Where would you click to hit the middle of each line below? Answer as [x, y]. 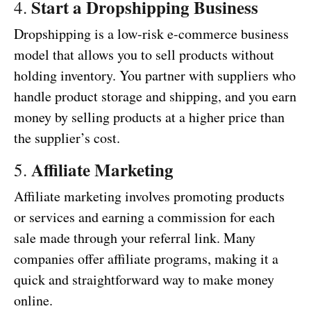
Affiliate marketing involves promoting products [149, 196]
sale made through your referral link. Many [135, 238]
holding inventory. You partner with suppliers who [155, 76]
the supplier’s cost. [67, 138]
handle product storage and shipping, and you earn [155, 96]
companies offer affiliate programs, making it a [146, 259]
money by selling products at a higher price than [149, 117]
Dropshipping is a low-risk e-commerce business [151, 34]
